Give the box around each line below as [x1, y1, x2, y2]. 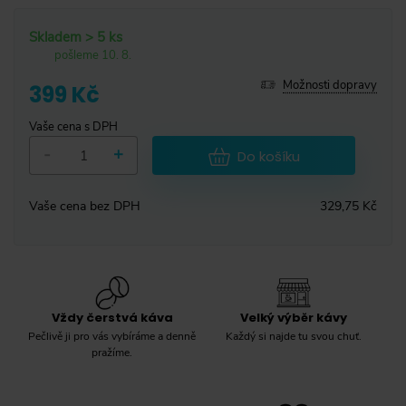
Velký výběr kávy [240, 309, 348, 327]
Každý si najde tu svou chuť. [226, 329, 362, 344]
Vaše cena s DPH [29, 119, 118, 136]
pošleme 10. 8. [54, 47, 131, 64]
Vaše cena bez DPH [29, 198, 140, 216]
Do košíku [237, 146, 300, 166]
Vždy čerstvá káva [51, 309, 173, 327]
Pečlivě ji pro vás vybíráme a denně [28, 329, 197, 344]
